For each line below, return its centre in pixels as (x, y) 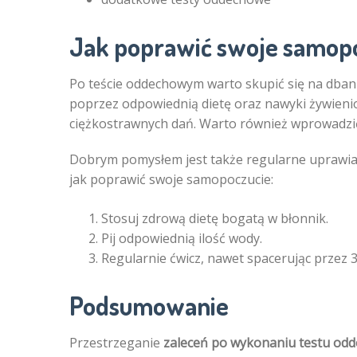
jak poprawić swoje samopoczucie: (171, 180)
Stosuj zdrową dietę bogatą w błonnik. (215, 219)
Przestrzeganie (116, 343)
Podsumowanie (149, 306)
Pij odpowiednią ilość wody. (182, 239)
